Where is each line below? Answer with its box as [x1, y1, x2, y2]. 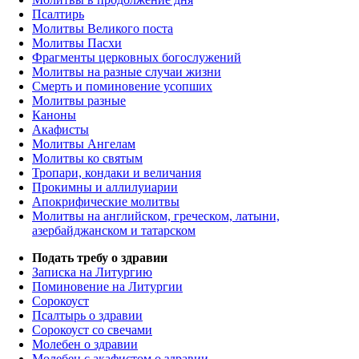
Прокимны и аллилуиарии [32, 180, 178, 195]
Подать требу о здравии [32, 251, 167, 265]
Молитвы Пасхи [32, 36, 122, 50]
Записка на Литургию [32, 265, 152, 280]
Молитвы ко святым [32, 151, 143, 166]
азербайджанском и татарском [32, 224, 196, 238]
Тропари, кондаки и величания [32, 166, 201, 180]
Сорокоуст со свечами [32, 323, 152, 337]
